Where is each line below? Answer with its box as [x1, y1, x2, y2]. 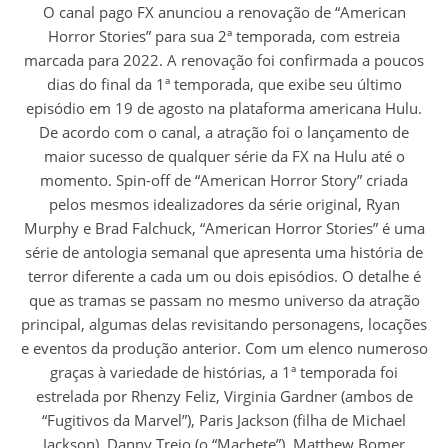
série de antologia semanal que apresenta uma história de [25, 241, 423, 262]
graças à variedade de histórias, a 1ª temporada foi [50, 361, 398, 382]
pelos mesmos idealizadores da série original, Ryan [48, 193, 400, 214]
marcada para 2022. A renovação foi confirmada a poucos [24, 49, 424, 70]
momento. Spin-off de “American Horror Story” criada [40, 169, 408, 190]
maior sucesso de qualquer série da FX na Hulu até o [43, 145, 405, 166]
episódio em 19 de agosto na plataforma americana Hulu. [26, 97, 422, 118]
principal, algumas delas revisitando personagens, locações [21, 313, 427, 334]
